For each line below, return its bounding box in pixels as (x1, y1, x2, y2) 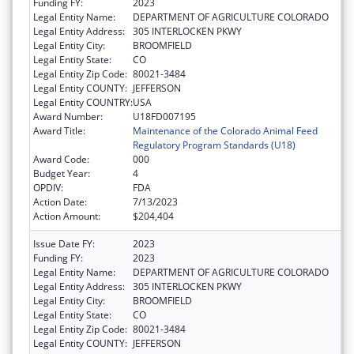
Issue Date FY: (33, 236, 95, 250)
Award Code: (33, 152, 89, 166)
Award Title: (33, 123, 85, 137)
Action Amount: (33, 209, 100, 223)
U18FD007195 (133, 109, 196, 123)
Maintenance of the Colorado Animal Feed (133, 123, 318, 137)
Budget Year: (33, 166, 90, 180)
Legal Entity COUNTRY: (33, 95, 133, 109)
